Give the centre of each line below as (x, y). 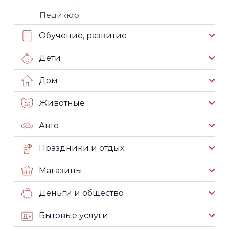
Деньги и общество (81, 193)
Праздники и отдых (82, 148)
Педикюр (59, 15)
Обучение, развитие (83, 35)
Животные (62, 103)
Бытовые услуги (74, 215)
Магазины (61, 170)
